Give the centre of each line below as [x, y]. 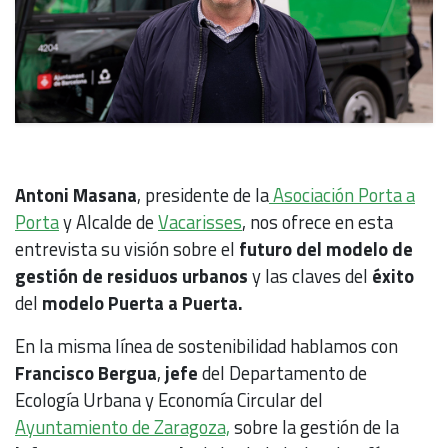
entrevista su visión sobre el [125, 249]
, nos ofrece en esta [317, 222]
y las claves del [312, 276]
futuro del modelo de [324, 249]
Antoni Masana [76, 195]
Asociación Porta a [342, 195]
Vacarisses [200, 222]
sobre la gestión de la [314, 427]
